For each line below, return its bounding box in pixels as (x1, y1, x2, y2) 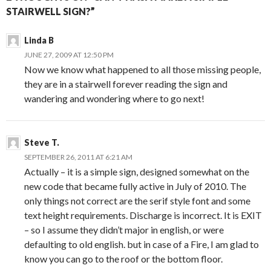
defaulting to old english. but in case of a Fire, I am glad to (24, 238, 259, 250)
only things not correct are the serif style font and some (24, 195, 250, 207)
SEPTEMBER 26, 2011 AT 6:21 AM (24, 152, 132, 162)
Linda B (24, 35, 54, 46)
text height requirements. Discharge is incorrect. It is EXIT (24, 209, 262, 221)
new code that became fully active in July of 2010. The (24, 180, 246, 192)
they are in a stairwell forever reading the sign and (24, 78, 227, 90)
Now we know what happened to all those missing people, (24, 64, 261, 76)
